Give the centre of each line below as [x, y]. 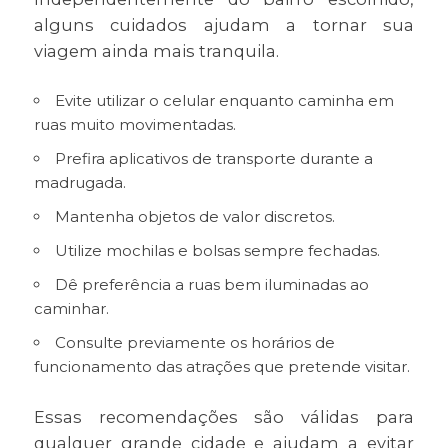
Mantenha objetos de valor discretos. [194, 217]
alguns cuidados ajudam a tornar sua [224, 25]
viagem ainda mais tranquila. [156, 51]
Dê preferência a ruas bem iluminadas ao [211, 285]
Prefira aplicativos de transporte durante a [213, 159]
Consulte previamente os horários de [194, 343]
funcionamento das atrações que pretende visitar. [221, 367]
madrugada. [79, 183]
